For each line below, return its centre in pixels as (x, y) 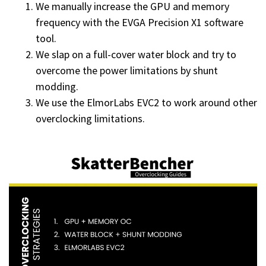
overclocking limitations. (90, 119)
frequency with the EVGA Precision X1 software (140, 23)
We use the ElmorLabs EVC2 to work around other (146, 103)
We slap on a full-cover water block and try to (136, 55)
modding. (57, 87)
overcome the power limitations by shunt (127, 71)
